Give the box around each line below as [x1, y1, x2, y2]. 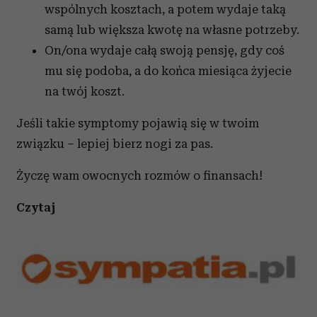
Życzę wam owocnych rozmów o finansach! [16, 168, 263, 183]
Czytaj [16, 200, 55, 214]
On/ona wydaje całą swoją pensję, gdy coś [45, 43, 284, 57]
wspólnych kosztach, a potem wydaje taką [45, 2, 286, 16]
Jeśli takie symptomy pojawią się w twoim [16, 116, 259, 130]
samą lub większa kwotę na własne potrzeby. [45, 23, 299, 37]
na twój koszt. [45, 84, 125, 98]
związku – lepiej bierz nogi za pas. [16, 137, 213, 151]
